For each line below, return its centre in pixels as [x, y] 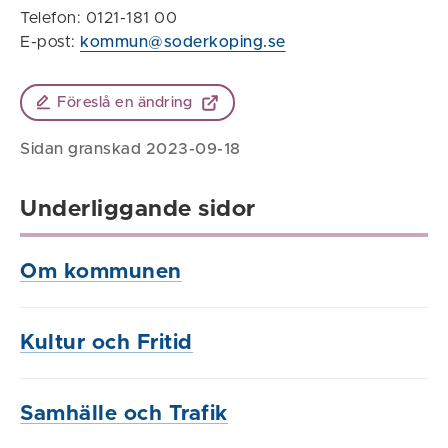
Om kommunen [101, 271]
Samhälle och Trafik [124, 413]
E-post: [50, 42]
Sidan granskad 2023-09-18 [130, 149]
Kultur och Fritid [106, 342]
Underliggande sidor [138, 209]
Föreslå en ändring [125, 102]
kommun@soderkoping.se [183, 42]
